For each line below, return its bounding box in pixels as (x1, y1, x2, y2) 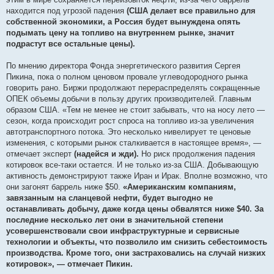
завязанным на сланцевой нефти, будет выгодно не (6, 193, 213, 202)
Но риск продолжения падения (139, 149, 255, 158)
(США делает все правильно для (127, 6, 256, 15)
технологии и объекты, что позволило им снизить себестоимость (6, 237, 267, 246)
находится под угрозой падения (6, 6, 127, 15)
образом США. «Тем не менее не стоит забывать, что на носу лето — (6, 105, 265, 114)
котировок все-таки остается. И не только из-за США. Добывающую (6, 160, 259, 169)
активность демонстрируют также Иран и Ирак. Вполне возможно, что (6, 171, 267, 180)
